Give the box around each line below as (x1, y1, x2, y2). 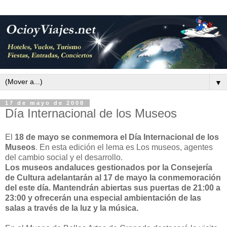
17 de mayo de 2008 (5, 100, 85, 106)
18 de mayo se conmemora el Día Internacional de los (15, 133, 219, 142)
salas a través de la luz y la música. (5, 204, 138, 213)
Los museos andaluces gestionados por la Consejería (5, 163, 212, 172)
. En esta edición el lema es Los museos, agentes (35, 143, 213, 152)
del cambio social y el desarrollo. (5, 153, 123, 162)
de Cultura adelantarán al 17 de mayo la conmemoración (5, 173, 221, 182)
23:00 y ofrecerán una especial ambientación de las (5, 194, 201, 203)
